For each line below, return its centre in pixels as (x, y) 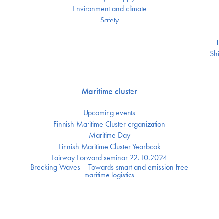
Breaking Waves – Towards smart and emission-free (109, 167)
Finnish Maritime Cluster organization (109, 124)
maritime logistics (109, 175)
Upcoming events (109, 113)
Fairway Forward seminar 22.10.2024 (109, 158)
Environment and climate (109, 9)
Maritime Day (109, 135)
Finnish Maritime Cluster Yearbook (109, 146)
